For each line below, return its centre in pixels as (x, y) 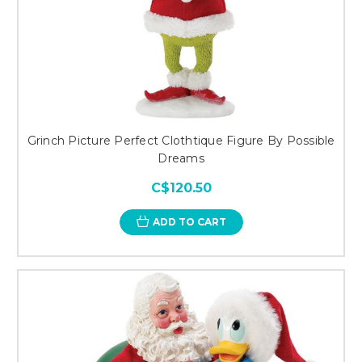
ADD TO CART (189, 221)
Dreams (181, 158)
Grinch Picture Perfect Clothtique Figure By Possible (181, 140)
